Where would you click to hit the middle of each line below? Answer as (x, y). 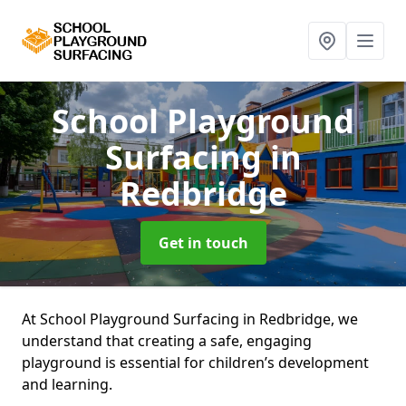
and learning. (67, 384)
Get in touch (203, 243)
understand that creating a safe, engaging (167, 341)
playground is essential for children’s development (195, 362)
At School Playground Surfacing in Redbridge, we (190, 319)
